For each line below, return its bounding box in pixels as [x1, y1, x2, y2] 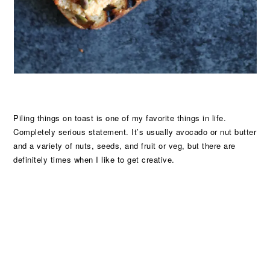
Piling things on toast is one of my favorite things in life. [13, 112, 227, 124]
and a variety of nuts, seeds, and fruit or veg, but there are [13, 140, 236, 151]
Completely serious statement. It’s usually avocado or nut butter [13, 126, 257, 137]
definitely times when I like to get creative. [13, 154, 175, 165]
